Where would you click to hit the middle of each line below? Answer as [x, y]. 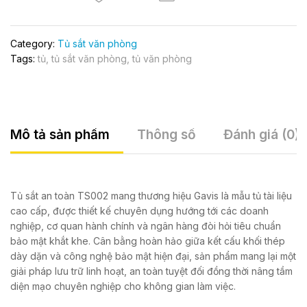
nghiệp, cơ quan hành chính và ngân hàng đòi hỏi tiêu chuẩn [146, 226]
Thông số [167, 135]
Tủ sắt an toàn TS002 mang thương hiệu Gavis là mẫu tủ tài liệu [151, 196]
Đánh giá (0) [261, 135]
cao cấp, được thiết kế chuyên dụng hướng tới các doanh [139, 211]
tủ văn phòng [162, 59]
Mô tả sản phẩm [60, 135]
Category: [34, 44]
